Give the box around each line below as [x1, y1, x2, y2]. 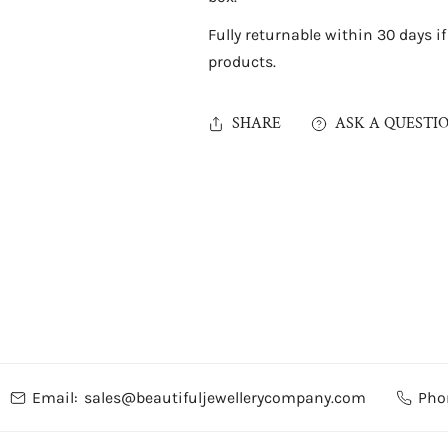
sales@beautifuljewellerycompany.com [83, 388, 366, 408]
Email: [31, 388, 78, 408]
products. [207, 51, 276, 71]
